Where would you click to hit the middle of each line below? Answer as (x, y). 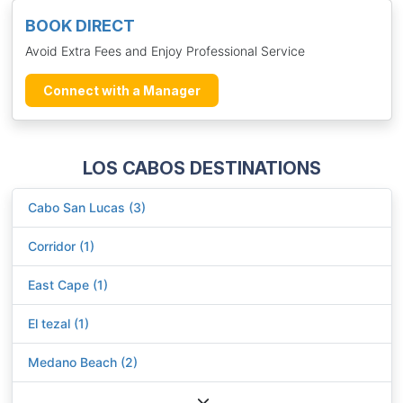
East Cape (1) (68, 285)
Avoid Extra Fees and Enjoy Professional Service (165, 50)
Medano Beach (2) (83, 363)
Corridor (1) (61, 246)
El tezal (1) (58, 324)
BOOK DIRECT (80, 25)
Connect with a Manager (121, 90)
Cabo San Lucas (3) (87, 208)
